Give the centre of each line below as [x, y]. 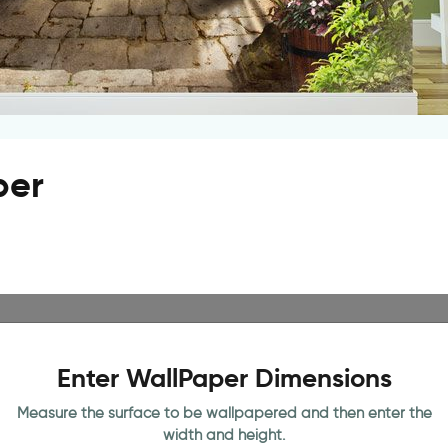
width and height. [224, 435]
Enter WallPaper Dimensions [224, 378]
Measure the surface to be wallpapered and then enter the [224, 413]
